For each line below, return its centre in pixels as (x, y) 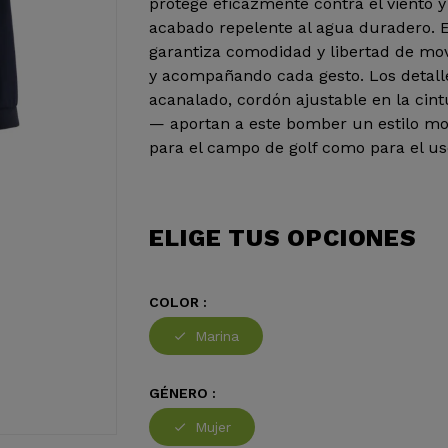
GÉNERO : (183, 393)
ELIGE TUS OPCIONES (283, 238)
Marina (217, 336)
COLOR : (178, 302)
